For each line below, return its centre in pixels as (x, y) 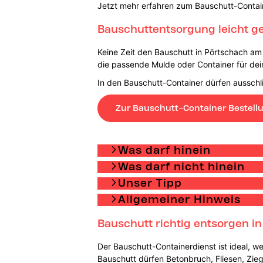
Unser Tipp (150, 183)
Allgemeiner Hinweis (179, 199)
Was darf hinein (164, 150)
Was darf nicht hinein (181, 166)
